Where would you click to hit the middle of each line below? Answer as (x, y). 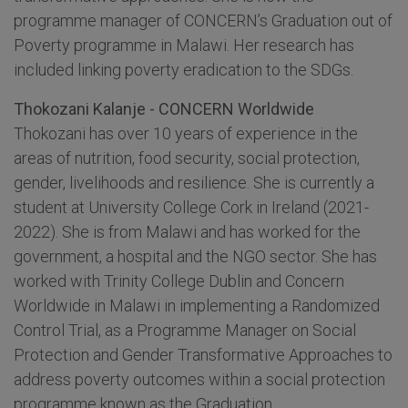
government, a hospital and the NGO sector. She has (195, 257)
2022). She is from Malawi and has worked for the (187, 232)
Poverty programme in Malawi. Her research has (184, 46)
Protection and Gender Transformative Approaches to (203, 355)
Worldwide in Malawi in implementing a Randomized (197, 306)
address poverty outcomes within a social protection (199, 380)
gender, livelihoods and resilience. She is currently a (194, 183)
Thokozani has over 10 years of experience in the (186, 134)
